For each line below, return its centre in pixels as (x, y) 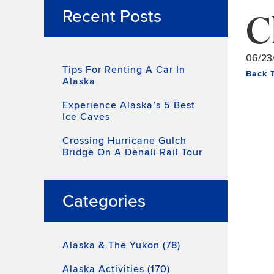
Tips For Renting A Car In (124, 70)
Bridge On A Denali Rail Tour (132, 152)
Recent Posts (112, 17)
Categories (104, 201)
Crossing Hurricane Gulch (124, 141)
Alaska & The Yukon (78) (121, 245)
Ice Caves (86, 117)
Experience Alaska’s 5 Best (129, 105)
